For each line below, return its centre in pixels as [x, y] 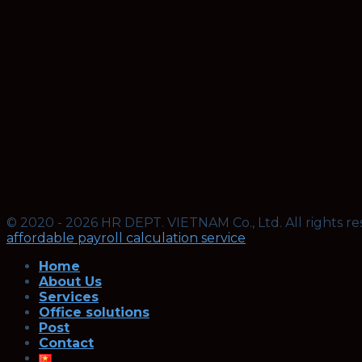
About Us [70, 282]
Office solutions [94, 313]
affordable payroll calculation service [126, 238]
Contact [66, 343]
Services [69, 297]
